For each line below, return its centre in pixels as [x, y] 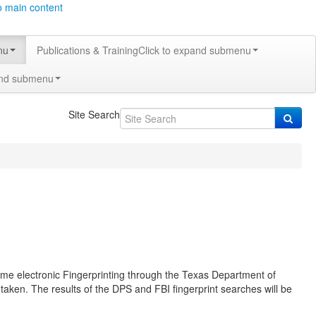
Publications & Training [87, 50]
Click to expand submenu [195, 50]
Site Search [94, 114]
